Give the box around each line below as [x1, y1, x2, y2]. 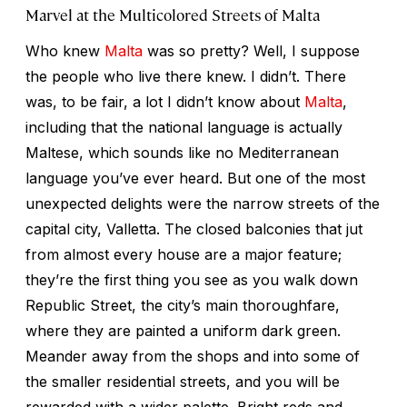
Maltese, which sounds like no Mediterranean [25, 143, 339, 162]
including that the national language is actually [25, 117, 342, 136]
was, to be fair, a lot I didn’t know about [25, 92, 304, 111]
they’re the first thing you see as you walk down [25, 270, 358, 289]
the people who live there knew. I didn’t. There [25, 66, 346, 85]
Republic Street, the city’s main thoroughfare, [25, 295, 340, 314]
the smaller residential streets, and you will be [25, 372, 340, 391]
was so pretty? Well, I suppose [143, 41, 360, 60]
